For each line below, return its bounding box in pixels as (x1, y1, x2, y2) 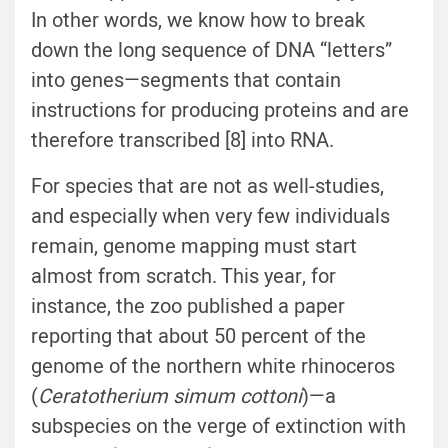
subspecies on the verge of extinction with (31, 412, 406, 442)
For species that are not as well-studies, (31, 172, 384, 202)
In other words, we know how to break (31, 6, 365, 36)
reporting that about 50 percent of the (31, 322, 366, 352)
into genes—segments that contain (31, 66, 341, 96)
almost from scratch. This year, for (31, 262, 336, 292)
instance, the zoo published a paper (31, 292, 345, 322)
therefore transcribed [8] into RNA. (31, 126, 334, 156)
